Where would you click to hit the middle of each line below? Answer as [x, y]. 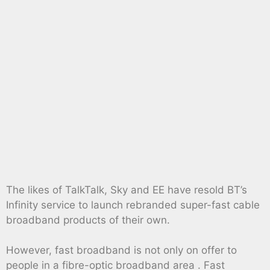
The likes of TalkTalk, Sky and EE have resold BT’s [127, 190]
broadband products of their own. [88, 220]
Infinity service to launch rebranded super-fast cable [133, 205]
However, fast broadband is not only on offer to [121, 250]
